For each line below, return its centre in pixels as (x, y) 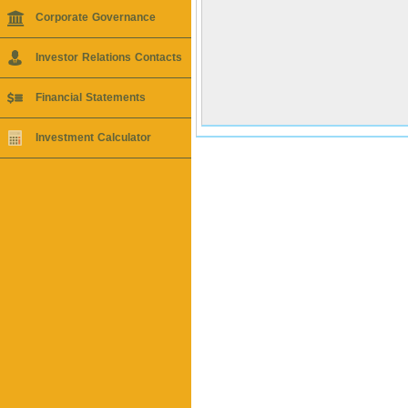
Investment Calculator (93, 138)
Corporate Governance (96, 17)
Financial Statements (91, 97)
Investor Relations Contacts (109, 57)
